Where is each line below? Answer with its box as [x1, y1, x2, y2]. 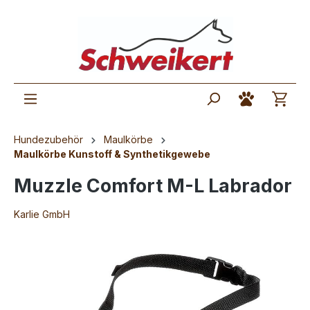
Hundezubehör [14, 134, 83, 146]
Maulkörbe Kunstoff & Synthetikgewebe [14, 148, 210, 161]
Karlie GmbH [14, 208, 70, 221]
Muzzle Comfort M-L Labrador [14, 174, 292, 198]
